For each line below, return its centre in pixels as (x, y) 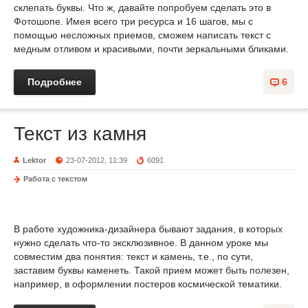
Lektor (34, 160)
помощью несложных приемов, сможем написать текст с (142, 35)
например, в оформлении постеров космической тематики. (148, 284)
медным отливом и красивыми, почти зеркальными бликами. (151, 49)
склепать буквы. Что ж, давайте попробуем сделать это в (142, 8)
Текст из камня (80, 134)
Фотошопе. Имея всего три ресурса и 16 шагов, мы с (133, 21)
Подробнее (55, 82)
